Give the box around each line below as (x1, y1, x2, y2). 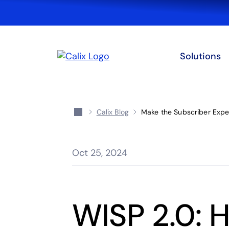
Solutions (180, 50, 221, 62)
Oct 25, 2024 (72, 147, 127, 159)
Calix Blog (96, 107, 129, 117)
